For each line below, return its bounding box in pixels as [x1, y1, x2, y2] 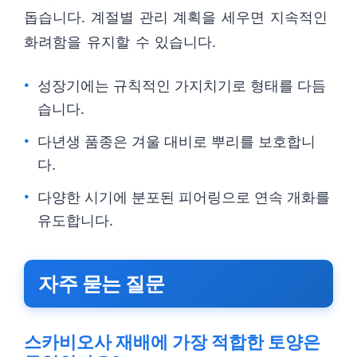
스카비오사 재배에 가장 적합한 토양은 [24, 331, 320, 352]
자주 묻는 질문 [38, 272, 164, 296]
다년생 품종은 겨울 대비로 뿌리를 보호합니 [37, 133, 316, 150]
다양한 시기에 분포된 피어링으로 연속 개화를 [37, 189, 330, 206]
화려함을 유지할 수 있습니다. [24, 33, 217, 50]
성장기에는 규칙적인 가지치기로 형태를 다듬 [37, 77, 326, 94]
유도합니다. [37, 212, 113, 229]
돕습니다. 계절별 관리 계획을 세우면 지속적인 [24, 9, 328, 25]
